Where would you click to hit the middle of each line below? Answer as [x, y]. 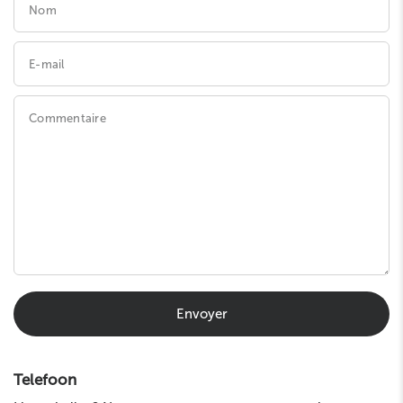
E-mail [47, 64]
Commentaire [67, 118]
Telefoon [45, 380]
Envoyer [201, 313]
